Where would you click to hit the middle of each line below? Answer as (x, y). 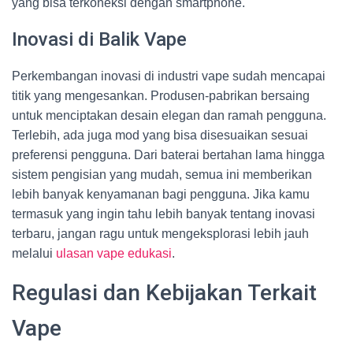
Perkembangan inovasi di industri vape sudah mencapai (169, 76)
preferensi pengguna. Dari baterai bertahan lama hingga (168, 155)
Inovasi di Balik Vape (99, 39)
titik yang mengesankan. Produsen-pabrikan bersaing (161, 96)
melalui (34, 253)
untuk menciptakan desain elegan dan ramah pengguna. (169, 115)
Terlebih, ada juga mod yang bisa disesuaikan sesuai (160, 135)
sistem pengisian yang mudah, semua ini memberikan (162, 175)
